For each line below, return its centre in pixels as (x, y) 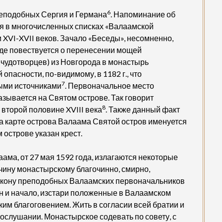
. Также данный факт (143, 109)
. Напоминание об (143, 14)
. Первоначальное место (110, 85)
